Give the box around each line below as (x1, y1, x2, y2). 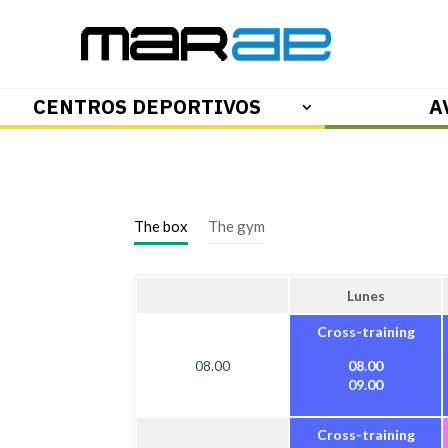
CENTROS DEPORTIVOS (33, 92, 261, 120)
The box (134, 217, 189, 236)
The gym (208, 217, 266, 236)
